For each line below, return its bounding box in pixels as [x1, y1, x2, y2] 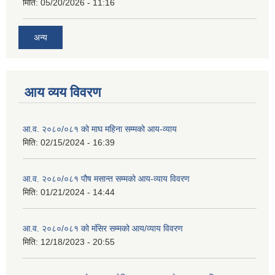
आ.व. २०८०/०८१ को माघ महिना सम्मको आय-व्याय [23, 123, 177, 134]
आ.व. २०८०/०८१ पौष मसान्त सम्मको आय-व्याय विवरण [23, 173, 190, 184]
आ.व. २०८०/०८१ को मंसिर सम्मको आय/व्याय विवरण [23, 223, 183, 233]
